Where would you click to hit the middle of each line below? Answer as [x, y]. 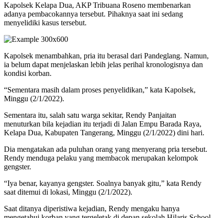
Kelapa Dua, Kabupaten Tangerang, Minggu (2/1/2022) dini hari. [104, 133]
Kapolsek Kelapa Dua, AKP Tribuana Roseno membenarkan [97, 5]
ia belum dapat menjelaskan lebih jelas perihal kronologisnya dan [103, 65]
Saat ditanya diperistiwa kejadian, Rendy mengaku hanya [92, 209]
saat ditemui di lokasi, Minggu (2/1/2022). [68, 192]
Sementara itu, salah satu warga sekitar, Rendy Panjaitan [90, 115]
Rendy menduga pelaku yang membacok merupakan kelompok [101, 158]
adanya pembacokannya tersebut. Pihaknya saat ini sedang [93, 14]
